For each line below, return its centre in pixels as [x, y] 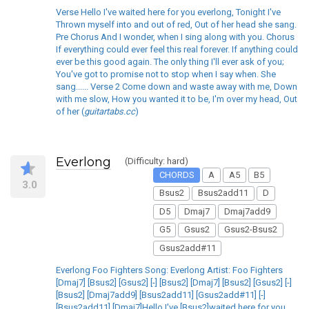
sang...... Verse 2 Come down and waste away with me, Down [177, 87]
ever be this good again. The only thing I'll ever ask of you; [170, 62]
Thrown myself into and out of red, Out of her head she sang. [176, 25]
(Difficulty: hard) [157, 161]
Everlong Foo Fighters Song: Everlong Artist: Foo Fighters [169, 270]
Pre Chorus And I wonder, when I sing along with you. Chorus [175, 37]
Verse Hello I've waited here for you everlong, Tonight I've [168, 12]
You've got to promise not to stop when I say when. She [166, 74]
